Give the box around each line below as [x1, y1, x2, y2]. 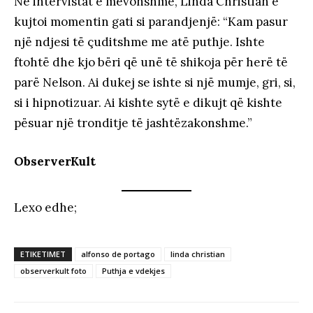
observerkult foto [20, 265, 87, 276]
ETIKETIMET [20, 248, 66, 259]
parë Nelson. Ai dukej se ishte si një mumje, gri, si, [14, 75, 296, 91]
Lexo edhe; [14, 199, 77, 215]
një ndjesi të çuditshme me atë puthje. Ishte [14, 34, 265, 50]
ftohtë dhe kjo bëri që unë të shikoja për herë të [14, 54, 288, 71]
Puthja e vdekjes [102, 265, 165, 276]
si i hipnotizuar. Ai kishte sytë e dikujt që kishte [14, 95, 282, 111]
